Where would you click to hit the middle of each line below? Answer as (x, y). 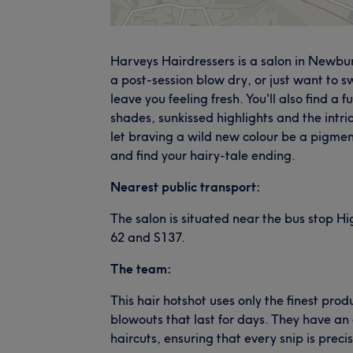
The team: (141, 268)
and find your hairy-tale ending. (203, 155)
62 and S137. (148, 237)
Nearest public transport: (186, 186)
